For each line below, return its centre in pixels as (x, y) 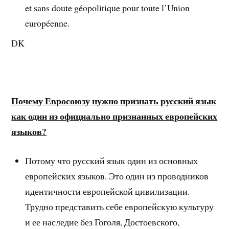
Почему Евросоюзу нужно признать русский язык (114, 101)
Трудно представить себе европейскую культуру (120, 207)
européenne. (48, 23)
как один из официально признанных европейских (114, 116)
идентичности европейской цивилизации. (108, 191)
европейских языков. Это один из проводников (117, 176)
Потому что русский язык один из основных (112, 161)
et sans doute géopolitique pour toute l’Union (108, 7)
